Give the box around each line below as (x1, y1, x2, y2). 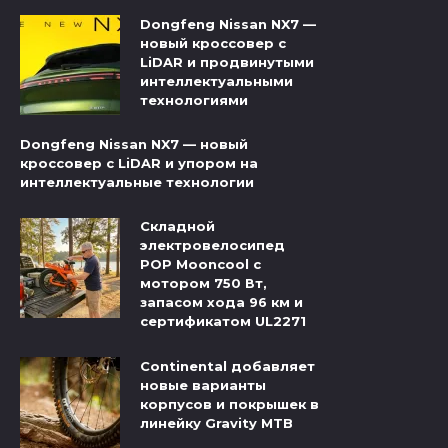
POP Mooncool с (140, 256, 261, 273)
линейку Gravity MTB (140, 414, 293, 431)
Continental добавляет (140, 357, 315, 374)
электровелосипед (140, 237, 285, 254)
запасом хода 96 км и (140, 294, 303, 311)
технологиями (140, 92, 248, 109)
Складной (140, 218, 215, 235)
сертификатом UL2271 (140, 313, 306, 330)
